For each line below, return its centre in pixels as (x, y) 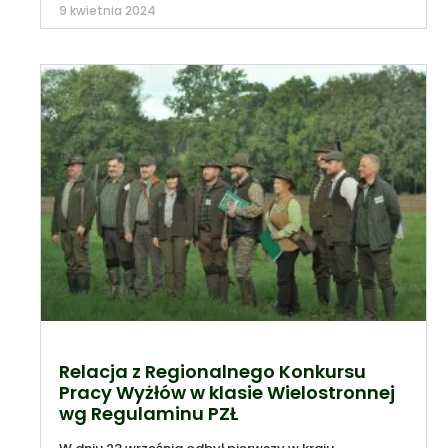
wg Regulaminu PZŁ (148, 413)
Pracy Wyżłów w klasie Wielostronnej (227, 392)
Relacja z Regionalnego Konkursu (212, 371)
